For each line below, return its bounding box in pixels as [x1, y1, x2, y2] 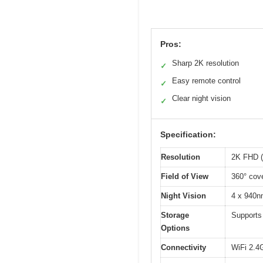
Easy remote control [172, 76, 241, 86]
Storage [161, 211, 189, 220]
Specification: [160, 130, 216, 140]
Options [161, 224, 190, 233]
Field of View [161, 172, 208, 181]
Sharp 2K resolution [172, 59, 239, 68]
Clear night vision [172, 94, 231, 103]
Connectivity [161, 243, 206, 252]
